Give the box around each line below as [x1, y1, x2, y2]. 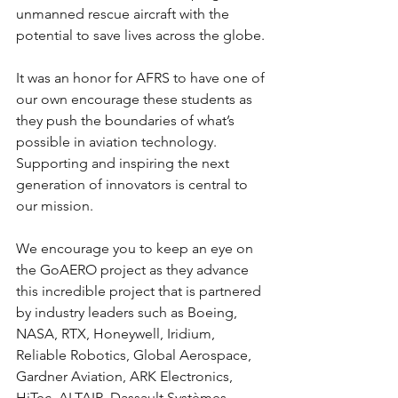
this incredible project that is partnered [16, 283, 265, 299]
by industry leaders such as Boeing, [16, 304, 241, 321]
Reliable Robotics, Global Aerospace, [16, 346, 255, 363]
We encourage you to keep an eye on [16, 240, 257, 257]
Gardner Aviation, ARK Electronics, [16, 368, 236, 385]
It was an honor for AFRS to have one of [16, 69, 268, 86]
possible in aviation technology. [16, 133, 220, 150]
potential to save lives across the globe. [16, 27, 265, 44]
